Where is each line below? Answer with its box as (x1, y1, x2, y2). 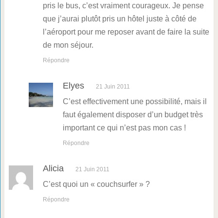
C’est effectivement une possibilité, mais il (62, 97, 207, 106)
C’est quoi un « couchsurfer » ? (42, 180, 150, 189)
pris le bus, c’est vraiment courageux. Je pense (42, 1, 204, 10)
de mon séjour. (42, 41, 93, 50)
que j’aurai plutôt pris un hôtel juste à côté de (42, 15, 197, 23)
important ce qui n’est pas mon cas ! (62, 124, 186, 132)
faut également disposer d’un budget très (62, 110, 203, 119)
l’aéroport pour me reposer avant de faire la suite (42, 28, 209, 36)
